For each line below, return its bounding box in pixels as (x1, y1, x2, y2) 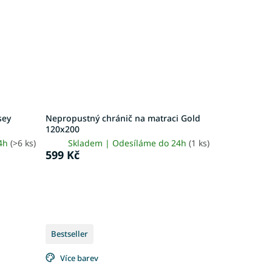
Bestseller (50, 228, 88, 239)
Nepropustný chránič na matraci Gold (45, 112, 200, 124)
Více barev (59, 252, 98, 263)
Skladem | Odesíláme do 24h (67, 137, 189, 149)
